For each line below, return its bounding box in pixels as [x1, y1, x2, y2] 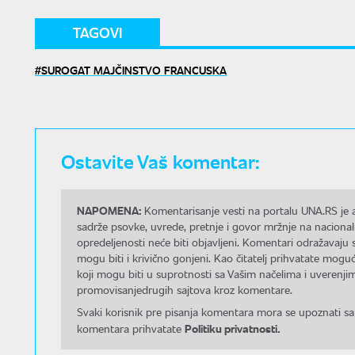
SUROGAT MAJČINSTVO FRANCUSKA [41, 62, 227, 78]
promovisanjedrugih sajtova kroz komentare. [77, 282, 292, 298]
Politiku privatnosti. [185, 320, 280, 337]
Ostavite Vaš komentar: [61, 147, 260, 174]
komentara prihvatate [77, 321, 185, 337]
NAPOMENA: [77, 202, 141, 219]
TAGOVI [73, 23, 122, 43]
